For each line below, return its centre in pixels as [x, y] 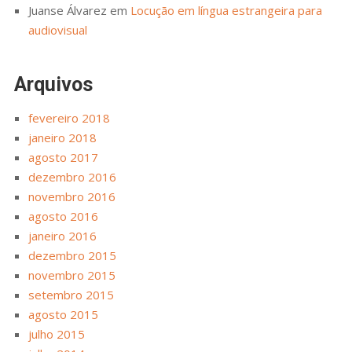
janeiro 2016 [62, 236]
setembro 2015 [71, 295]
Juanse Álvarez [67, 10]
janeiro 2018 [62, 138]
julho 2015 [56, 334]
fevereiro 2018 [69, 118]
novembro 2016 [71, 197]
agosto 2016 [63, 216]
